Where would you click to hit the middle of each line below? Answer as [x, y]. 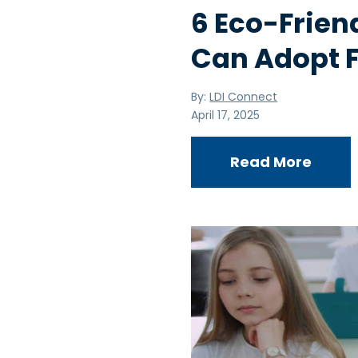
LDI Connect [244, 96]
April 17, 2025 [226, 115]
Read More [271, 161]
